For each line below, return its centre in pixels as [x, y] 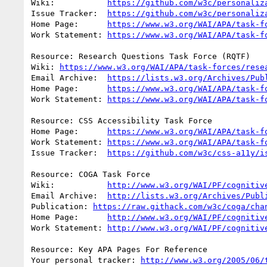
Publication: [62, 206]
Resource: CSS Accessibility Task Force [122, 120]
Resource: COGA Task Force [91, 174]
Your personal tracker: [86, 260]
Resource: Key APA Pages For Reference [119, 249]
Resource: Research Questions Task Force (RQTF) [141, 56]
